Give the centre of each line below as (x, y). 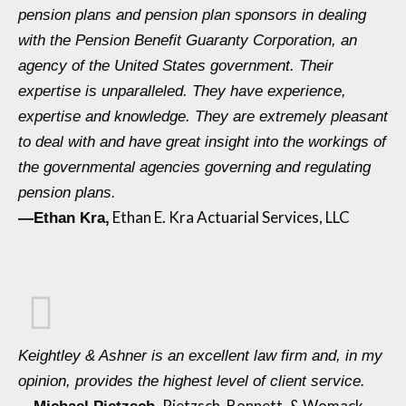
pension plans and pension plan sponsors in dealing (192, 14)
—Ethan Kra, (64, 217)
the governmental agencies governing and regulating (194, 167)
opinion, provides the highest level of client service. (192, 381)
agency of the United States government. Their (176, 65)
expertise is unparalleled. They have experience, (182, 91)
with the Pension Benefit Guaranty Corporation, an (188, 40)
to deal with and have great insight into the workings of (202, 141)
